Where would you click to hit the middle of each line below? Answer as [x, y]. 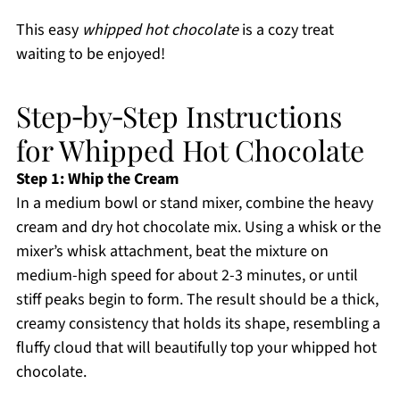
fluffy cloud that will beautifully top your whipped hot [196, 348]
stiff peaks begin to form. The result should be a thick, [197, 300]
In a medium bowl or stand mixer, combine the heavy [194, 204]
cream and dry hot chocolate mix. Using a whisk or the [198, 228]
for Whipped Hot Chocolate [190, 150]
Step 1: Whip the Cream [97, 179]
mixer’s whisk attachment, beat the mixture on [172, 252]
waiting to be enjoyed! [90, 54]
